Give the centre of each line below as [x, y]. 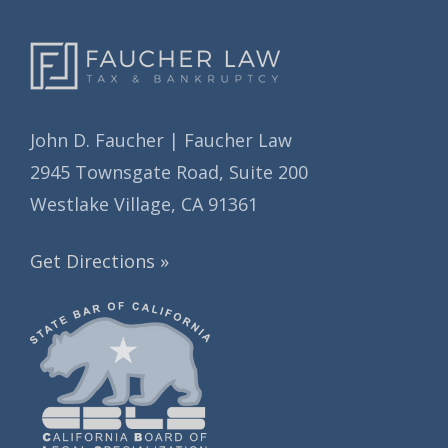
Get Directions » [99, 261]
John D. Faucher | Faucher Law [161, 140]
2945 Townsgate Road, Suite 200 [169, 172]
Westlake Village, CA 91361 [144, 204]
